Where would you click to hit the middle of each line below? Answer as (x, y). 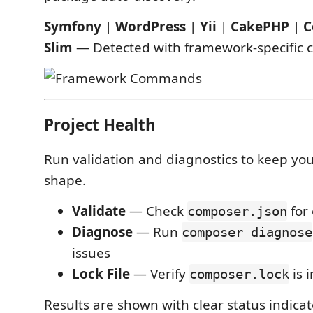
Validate (99, 211)
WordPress (151, 27)
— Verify (160, 274)
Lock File (101, 274)
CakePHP (260, 27)
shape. (65, 180)
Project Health (100, 124)
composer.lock (239, 274)
